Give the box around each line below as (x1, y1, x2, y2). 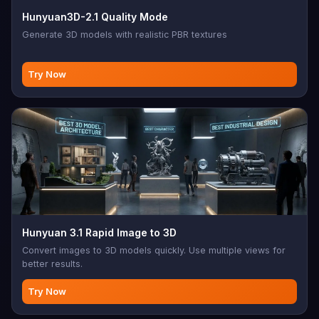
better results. (22, 258, 83, 269)
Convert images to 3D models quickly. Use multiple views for (22, 245, 286, 256)
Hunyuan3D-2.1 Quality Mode (22, 11, 168, 23)
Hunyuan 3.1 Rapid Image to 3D (22, 226, 177, 239)
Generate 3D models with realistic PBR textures (22, 29, 227, 40)
